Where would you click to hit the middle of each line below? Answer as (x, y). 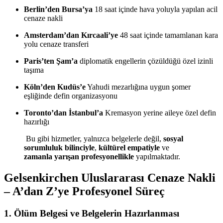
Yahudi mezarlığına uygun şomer (138, 87)
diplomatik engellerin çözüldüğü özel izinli (145, 61)
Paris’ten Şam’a (51, 61)
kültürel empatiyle (129, 148)
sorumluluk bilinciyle (59, 148)
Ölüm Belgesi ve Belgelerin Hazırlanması (97, 213)
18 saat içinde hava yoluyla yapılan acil (155, 9)
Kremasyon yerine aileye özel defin (160, 113)
